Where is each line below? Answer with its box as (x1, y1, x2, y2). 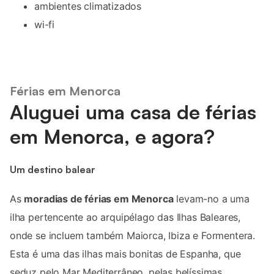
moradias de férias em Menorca (24, 192, 174, 205)
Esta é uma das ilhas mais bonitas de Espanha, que (10, 247, 241, 260)
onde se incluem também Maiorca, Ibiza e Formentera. (10, 229, 256, 242)
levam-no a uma (173, 192, 250, 205)
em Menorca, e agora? (10, 124, 215, 149)
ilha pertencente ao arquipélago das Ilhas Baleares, (10, 210, 241, 223)
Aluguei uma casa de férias (10, 100, 256, 125)
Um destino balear (10, 163, 95, 176)
